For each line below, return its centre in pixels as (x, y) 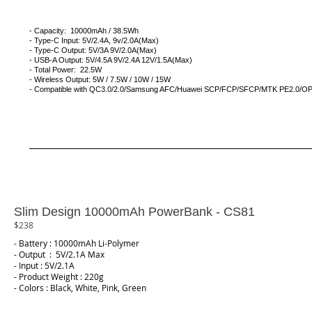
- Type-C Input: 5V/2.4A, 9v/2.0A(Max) (94, 40)
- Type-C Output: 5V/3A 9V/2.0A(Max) (93, 50)
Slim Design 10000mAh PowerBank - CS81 (134, 211)
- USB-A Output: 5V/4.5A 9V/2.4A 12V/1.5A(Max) (111, 60)
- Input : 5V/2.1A (44, 266)
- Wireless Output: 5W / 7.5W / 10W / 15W (100, 79)
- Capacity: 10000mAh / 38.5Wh (84, 31)
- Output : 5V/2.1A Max (59, 255)
